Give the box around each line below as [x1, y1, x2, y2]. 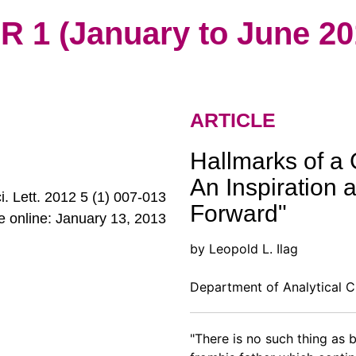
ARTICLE [190, 109, 276, 131]
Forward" [190, 200, 287, 226]
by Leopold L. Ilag [190, 241, 298, 257]
